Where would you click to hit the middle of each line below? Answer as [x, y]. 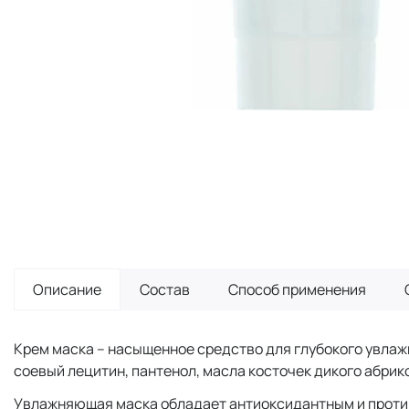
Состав [165, 289]
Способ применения [297, 289]
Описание [67, 289]
